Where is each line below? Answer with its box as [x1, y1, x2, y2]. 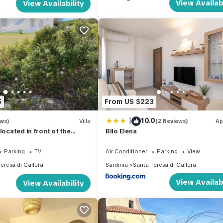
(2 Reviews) [155, 117, 188, 125]
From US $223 [105, 97, 154, 107]
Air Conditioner [106, 147, 147, 155]
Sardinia [106, 161, 128, 168]
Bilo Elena [106, 126, 137, 135]
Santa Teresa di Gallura [133, 161, 196, 168]
